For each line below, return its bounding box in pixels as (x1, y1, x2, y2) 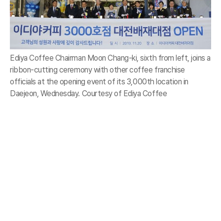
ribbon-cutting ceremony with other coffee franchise (10, 65, 185, 75)
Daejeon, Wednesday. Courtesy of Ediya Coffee (10, 89, 167, 99)
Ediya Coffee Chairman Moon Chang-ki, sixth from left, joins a (10, 53, 211, 63)
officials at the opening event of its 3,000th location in (10, 77, 188, 87)
